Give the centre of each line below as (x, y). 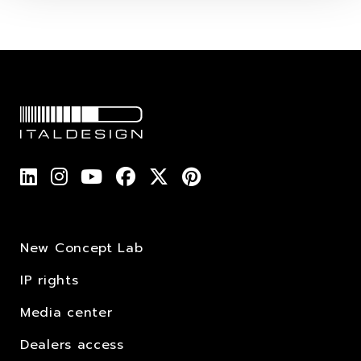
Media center (66, 312)
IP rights (50, 280)
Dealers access (72, 344)
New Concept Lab (82, 248)
